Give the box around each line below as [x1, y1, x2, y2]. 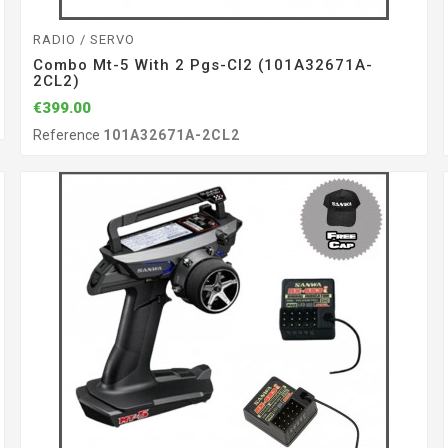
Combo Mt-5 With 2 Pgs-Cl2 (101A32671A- [32, 55, 373, 74]
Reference [32, 127, 103, 144]
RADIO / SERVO [32, 31, 135, 47]
